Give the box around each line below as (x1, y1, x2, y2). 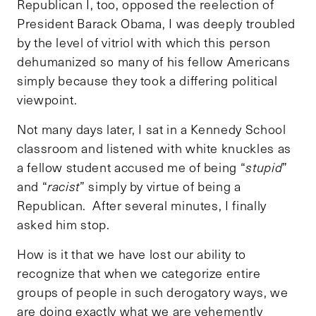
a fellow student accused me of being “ (17, 158, 246, 176)
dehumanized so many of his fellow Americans (17, 52, 291, 70)
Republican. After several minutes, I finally (17, 196, 267, 214)
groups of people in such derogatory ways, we (17, 283, 288, 300)
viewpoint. (17, 90, 78, 108)
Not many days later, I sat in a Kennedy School (17, 120, 286, 138)
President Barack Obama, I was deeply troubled (17, 14, 296, 32)
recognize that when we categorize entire (17, 264, 261, 281)
